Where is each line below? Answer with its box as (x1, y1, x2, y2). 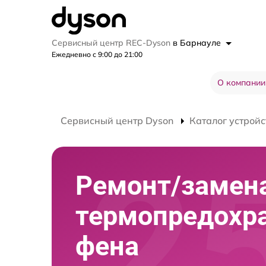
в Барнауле (173, 37, 223, 48)
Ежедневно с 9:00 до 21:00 (52, 50, 142, 59)
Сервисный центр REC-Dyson (52, 37, 173, 48)
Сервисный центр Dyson (61, 115, 173, 126)
